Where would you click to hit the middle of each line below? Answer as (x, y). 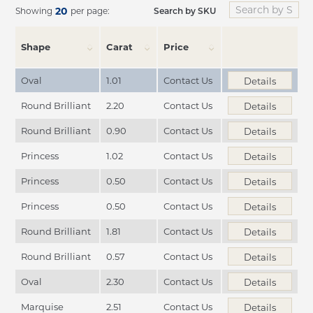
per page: (90, 10)
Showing (34, 10)
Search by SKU (185, 10)
